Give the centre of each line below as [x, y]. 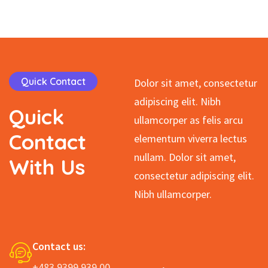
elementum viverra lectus [191, 139]
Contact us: [59, 246]
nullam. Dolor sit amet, [185, 157]
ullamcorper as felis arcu [188, 120]
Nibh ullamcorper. [173, 194]
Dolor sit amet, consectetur [196, 83]
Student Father [138, 9]
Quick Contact [53, 82]
